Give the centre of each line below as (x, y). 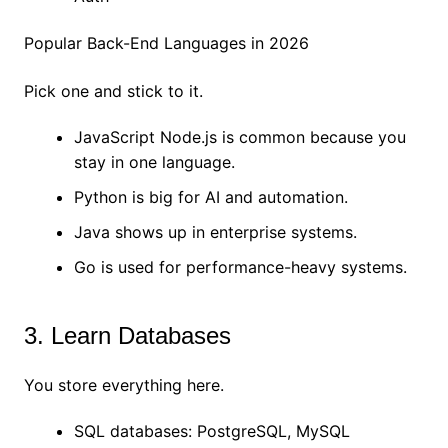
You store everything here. (123, 385)
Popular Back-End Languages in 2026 (166, 43)
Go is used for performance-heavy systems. (240, 267)
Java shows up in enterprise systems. (215, 232)
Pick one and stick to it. (113, 91)
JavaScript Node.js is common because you (239, 137)
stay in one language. (154, 162)
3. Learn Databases (127, 336)
